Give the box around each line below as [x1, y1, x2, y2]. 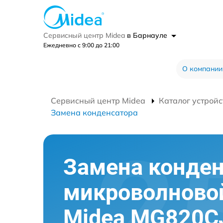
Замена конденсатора [51, 107, 138, 117]
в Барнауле [127, 30, 169, 40]
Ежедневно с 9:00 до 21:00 [43, 41, 119, 49]
